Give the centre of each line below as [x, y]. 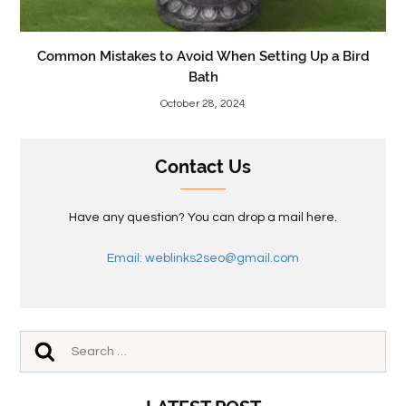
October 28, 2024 [203, 104]
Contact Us [203, 167]
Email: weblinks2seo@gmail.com [203, 259]
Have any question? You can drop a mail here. [203, 218]
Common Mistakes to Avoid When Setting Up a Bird [203, 57]
